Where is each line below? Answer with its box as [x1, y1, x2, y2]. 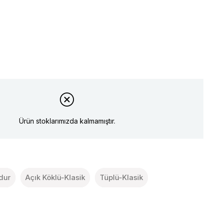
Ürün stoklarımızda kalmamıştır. [18, 116, 115, 125]
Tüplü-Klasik [100, 172, 144, 182]
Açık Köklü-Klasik [25, 172, 86, 182]
